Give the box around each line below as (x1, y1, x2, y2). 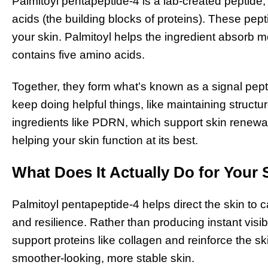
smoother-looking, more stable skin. (12, 252, 194, 265)
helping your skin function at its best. (12, 133, 198, 147)
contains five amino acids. (12, 48, 145, 61)
